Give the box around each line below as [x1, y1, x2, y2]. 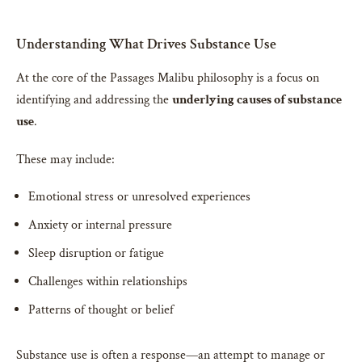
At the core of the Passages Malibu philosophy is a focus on [16, 69, 319, 87]
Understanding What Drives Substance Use [16, 35, 276, 54]
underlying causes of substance [172, 91, 342, 109]
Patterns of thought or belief [28, 301, 174, 319]
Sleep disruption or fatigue [28, 245, 164, 263]
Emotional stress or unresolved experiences [28, 188, 250, 206]
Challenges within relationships [28, 273, 187, 291]
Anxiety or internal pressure [28, 217, 172, 234]
